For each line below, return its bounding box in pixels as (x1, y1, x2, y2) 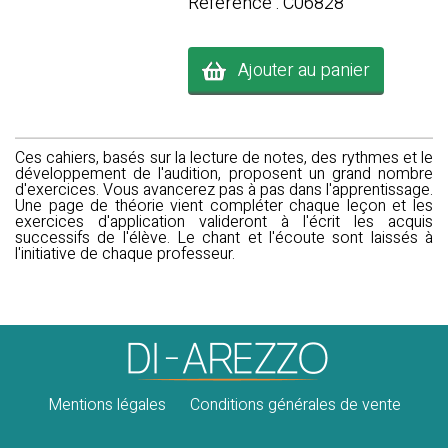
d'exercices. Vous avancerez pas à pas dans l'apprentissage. (15, 178, 433, 202)
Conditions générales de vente (189, 393, 401, 417)
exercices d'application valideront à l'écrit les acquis (15, 210, 433, 234)
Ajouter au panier (225, 56, 370, 84)
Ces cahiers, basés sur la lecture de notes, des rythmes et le (15, 146, 433, 170)
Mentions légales (47, 393, 166, 417)
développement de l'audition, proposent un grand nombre (15, 162, 433, 186)
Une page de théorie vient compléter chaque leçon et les (15, 194, 433, 218)
